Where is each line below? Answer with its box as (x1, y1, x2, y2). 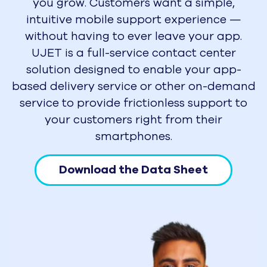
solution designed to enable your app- (26, 62, 241, 77)
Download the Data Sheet (59, 162, 208, 178)
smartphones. (95, 129, 172, 144)
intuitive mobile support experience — (26, 12, 241, 27)
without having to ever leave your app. (25, 29, 242, 44)
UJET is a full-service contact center (31, 45, 236, 61)
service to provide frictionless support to (20, 95, 247, 111)
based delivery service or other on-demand (11, 79, 256, 94)
